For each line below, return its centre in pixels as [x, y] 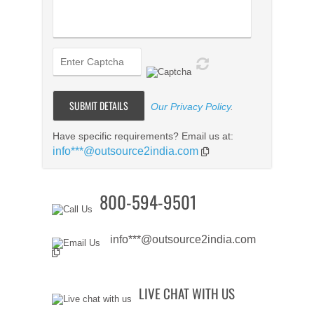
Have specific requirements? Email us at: [143, 136]
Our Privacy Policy [191, 107]
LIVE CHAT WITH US [186, 293]
